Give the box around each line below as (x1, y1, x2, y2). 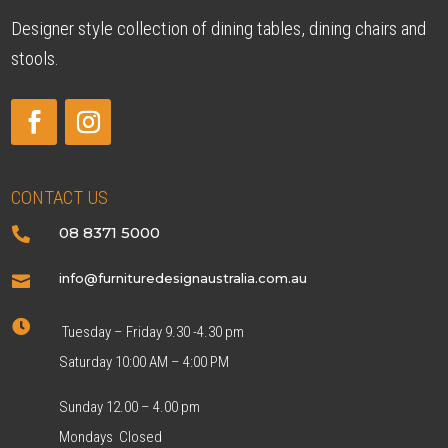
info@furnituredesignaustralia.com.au (58, 269, 307, 286)
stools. (11, 46, 60, 70)
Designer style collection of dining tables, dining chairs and (11, 16, 427, 40)
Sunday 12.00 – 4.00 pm (58, 397, 200, 416)
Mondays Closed (58, 427, 162, 446)
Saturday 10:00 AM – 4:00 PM (58, 352, 232, 371)
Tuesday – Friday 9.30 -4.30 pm (58, 322, 244, 341)
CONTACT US (11, 185, 109, 209)
